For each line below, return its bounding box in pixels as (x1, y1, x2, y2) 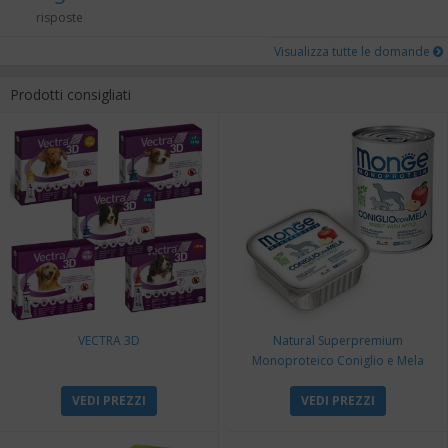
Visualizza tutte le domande (274, 43, 433, 61)
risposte (36, 9, 84, 27)
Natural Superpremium (273, 332, 403, 350)
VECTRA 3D (78, 332, 140, 350)
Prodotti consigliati (10, 85, 131, 105)
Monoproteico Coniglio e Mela (252, 352, 424, 370)
